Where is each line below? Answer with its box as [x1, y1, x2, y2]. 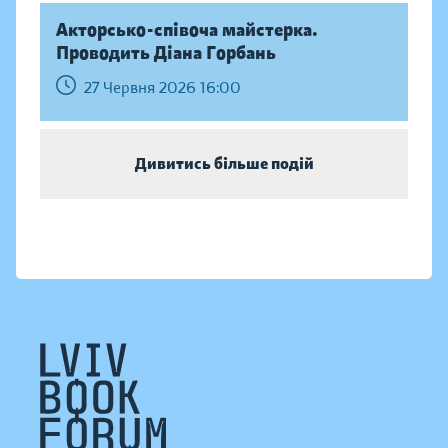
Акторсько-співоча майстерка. [56, 19, 318, 41]
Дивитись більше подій [134, 154, 314, 174]
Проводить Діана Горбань [56, 42, 276, 64]
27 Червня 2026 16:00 [84, 77, 241, 98]
